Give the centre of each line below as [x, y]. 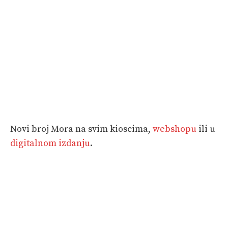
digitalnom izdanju [50, 143]
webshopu [175, 129]
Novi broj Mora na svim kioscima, [81, 129]
